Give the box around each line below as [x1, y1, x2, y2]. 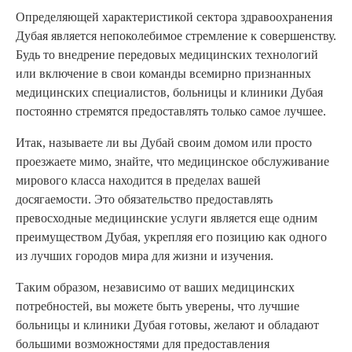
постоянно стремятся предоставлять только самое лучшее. [16, 104, 326, 119]
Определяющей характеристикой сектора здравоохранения [16, 10, 332, 24]
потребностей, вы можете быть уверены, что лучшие [16, 299, 299, 313]
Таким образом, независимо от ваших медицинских [16, 280, 295, 295]
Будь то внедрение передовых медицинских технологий [16, 48, 318, 62]
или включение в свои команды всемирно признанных [16, 67, 311, 81]
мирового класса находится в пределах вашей [16, 174, 261, 188]
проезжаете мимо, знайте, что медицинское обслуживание [16, 155, 329, 169]
